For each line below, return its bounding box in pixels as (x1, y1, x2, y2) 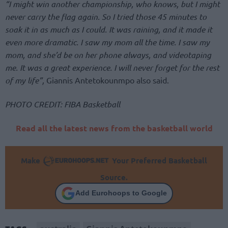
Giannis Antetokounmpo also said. (44, 75, 169, 85)
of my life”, (5, 75, 44, 86)
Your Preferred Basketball (109, 155, 207, 165)
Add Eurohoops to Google (75, 189, 167, 197)
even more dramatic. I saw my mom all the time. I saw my (5, 37, 210, 48)
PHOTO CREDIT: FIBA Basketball (5, 99, 120, 110)
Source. (100, 172, 128, 182)
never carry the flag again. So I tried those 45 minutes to (5, 11, 207, 22)
